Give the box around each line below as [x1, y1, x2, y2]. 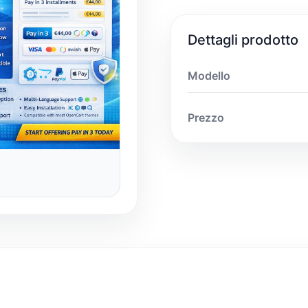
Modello [188, 68, 230, 82]
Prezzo [188, 110, 224, 124]
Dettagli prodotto [188, 31, 298, 48]
